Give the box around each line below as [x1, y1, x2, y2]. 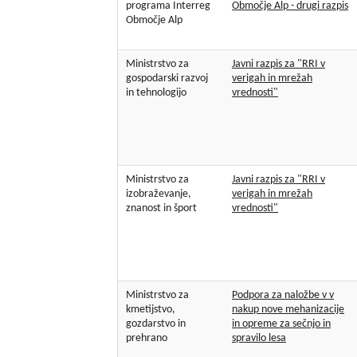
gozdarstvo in [126, 318, 186, 331]
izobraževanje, [126, 188, 191, 201]
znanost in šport [126, 202, 197, 215]
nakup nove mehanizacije [232, 304, 344, 316]
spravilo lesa [232, 332, 286, 345]
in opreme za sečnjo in [232, 318, 331, 331]
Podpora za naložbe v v [232, 289, 334, 302]
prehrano [126, 332, 167, 345]
